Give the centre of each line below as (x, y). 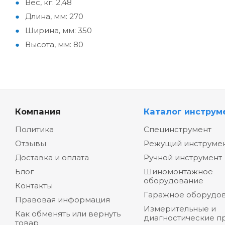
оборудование (173, 181)
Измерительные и (180, 209)
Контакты (34, 186)
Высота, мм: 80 (54, 45)
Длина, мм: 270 (54, 17)
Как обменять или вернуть (68, 214)
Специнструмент (177, 130)
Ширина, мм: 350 (59, 31)
